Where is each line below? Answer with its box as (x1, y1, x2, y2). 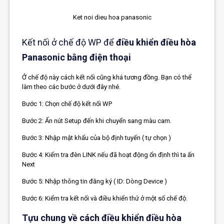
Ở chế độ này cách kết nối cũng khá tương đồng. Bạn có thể (22, 73, 192, 81)
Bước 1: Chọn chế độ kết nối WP (22, 99, 112, 107)
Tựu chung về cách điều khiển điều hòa (22, 212, 182, 223)
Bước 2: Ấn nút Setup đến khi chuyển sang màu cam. (22, 116, 172, 124)
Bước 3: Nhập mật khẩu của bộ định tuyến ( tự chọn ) (22, 133, 171, 141)
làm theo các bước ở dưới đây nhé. (22, 82, 121, 90)
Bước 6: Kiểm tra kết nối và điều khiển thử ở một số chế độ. (22, 194, 188, 202)
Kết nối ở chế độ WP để (22, 36, 116, 47)
